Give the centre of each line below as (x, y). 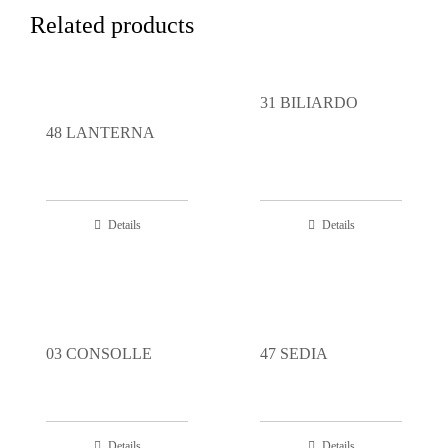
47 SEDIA (294, 353)
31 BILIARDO (309, 102)
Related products (112, 25)
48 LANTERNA (100, 132)
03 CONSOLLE (99, 353)
